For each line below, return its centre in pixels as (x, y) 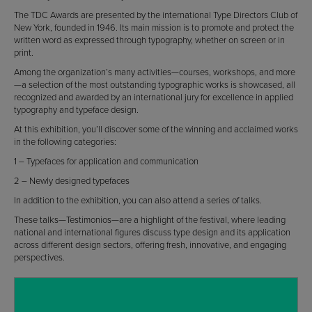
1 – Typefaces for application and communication (106, 161)
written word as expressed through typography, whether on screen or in (149, 40)
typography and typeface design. (76, 109)
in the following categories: (65, 141)
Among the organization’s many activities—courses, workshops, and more (155, 72)
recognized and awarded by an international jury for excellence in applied (154, 97)
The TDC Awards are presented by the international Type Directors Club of (156, 15)
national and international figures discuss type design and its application (152, 232)
